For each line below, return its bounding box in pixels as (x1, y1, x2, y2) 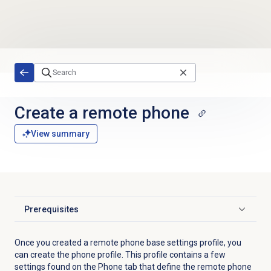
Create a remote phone (14, 102, 189, 123)
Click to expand (23, 209, 83, 220)
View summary (30, 129, 90, 139)
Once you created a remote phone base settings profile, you (14, 238, 241, 248)
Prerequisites (24, 204, 79, 215)
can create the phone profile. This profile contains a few (14, 250, 226, 260)
